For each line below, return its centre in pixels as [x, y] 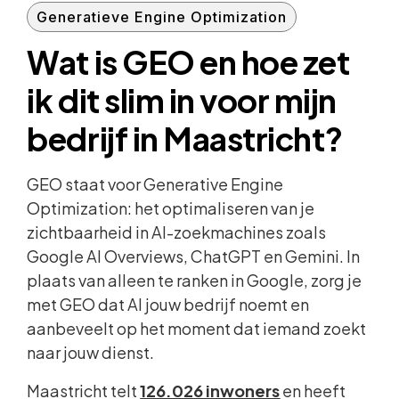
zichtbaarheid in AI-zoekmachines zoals [177, 232]
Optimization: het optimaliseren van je [171, 208]
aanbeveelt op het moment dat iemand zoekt [197, 328]
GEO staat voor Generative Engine [155, 183]
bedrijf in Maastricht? [185, 138]
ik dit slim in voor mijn [182, 100]
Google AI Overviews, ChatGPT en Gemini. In [194, 256]
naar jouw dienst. [91, 352]
